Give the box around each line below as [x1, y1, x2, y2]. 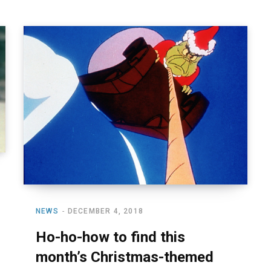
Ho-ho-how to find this [36, 228, 185, 246]
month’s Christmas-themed [36, 248, 214, 266]
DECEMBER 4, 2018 [67, 206, 144, 215]
